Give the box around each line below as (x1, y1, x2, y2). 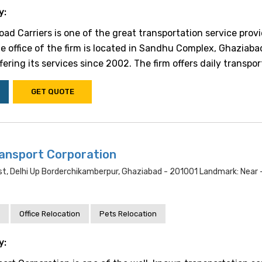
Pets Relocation (99, 209, 157, 218)
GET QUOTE (30, 87, 74, 96)
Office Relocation (19, 209, 80, 218)
